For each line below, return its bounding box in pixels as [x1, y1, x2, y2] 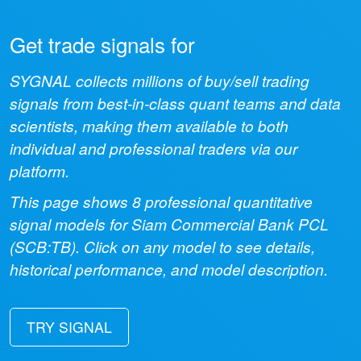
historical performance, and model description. [10, 258, 328, 280]
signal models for [10, 213, 131, 234]
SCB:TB [15, 235, 71, 257]
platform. [10, 160, 69, 181]
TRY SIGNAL [27, 317, 112, 337]
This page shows [10, 190, 132, 212]
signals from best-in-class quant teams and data [10, 92, 341, 114]
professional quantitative [141, 190, 313, 212]
